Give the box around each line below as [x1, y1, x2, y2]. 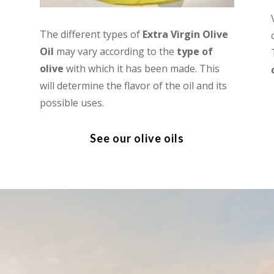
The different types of [39, 27, 143, 41]
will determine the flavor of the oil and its [39, 78, 227, 92]
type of [176, 44, 213, 58]
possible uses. [39, 95, 104, 109]
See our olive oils [89, 131, 184, 146]
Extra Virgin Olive [142, 27, 228, 41]
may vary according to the [53, 44, 177, 58]
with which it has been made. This [63, 61, 220, 75]
